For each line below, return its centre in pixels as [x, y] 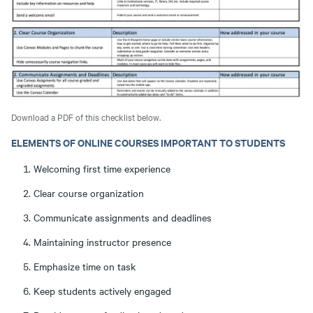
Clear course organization [89, 193]
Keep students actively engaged [102, 291]
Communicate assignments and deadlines [123, 218]
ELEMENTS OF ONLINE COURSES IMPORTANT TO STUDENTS [148, 143]
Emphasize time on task [85, 267]
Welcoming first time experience [102, 169]
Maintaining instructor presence [102, 242]
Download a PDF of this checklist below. [86, 117]
